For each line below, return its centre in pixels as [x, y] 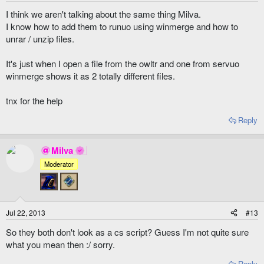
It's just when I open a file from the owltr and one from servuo [123, 63]
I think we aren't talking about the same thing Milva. [103, 14]
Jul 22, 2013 [26, 212]
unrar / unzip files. [40, 38]
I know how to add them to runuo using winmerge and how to [122, 26]
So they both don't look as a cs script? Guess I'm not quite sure [127, 232]
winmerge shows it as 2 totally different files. [90, 75]
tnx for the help [34, 100]
